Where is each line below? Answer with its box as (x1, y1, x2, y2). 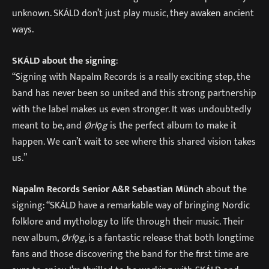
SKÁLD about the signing (12, 53, 116, 69)
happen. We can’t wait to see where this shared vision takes (12, 134, 256, 150)
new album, (12, 229, 61, 246)
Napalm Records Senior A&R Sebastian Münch (12, 181, 204, 197)
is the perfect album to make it (110, 118, 237, 134)
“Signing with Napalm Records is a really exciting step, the (12, 69, 250, 85)
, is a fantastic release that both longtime (85, 229, 254, 246)
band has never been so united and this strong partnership (12, 85, 256, 101)
